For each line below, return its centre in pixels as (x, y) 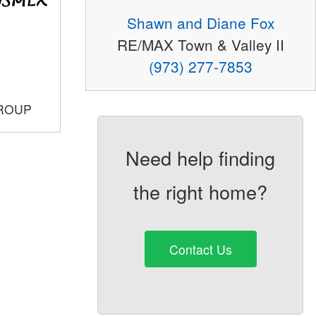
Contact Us (200, 249)
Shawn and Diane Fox (200, 23)
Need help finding (201, 158)
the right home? (201, 192)
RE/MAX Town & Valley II (200, 45)
